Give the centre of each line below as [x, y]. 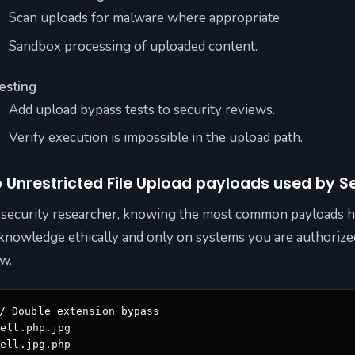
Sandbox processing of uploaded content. [133, 47]
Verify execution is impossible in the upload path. [155, 138]
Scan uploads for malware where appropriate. [145, 18]
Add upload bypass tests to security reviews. [141, 109]
